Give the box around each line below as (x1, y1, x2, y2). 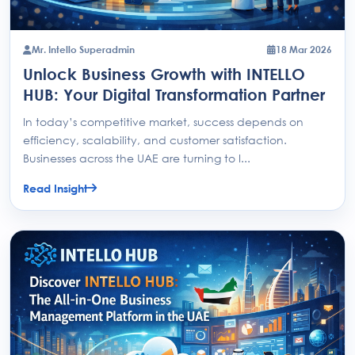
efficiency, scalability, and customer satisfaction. (23, 132, 287, 147)
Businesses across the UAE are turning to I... (23, 151, 250, 165)
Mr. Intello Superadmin (32, 43, 135, 55)
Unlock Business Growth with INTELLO (23, 63, 305, 83)
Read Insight (23, 181, 87, 195)
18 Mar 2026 (276, 43, 332, 55)
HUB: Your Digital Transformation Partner (23, 84, 325, 104)
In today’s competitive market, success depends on (23, 114, 303, 128)
